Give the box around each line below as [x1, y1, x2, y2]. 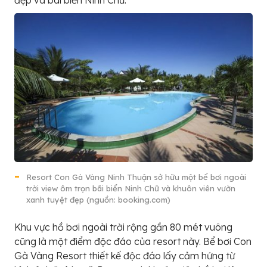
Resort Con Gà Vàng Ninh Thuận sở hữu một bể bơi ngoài [26, 172, 246, 182]
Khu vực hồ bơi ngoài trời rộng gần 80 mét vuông [14, 221, 232, 233]
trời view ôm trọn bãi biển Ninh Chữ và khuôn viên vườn [26, 183, 235, 193]
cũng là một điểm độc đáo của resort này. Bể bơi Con [14, 235, 252, 247]
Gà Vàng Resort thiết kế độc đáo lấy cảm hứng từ [14, 249, 235, 262]
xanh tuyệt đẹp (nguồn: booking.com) [26, 194, 170, 204]
